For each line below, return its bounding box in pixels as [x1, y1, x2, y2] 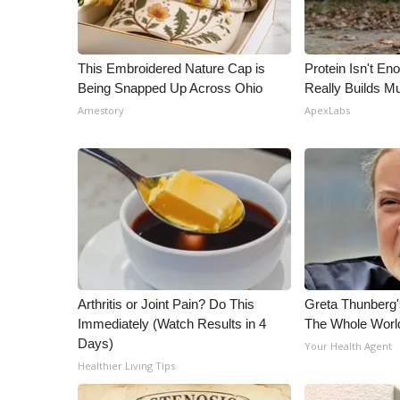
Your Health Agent [304, 339, 393, 353]
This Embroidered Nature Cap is [78, 61, 265, 76]
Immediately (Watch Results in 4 [78, 316, 266, 331]
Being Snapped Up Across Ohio [78, 80, 262, 96]
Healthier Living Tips [78, 359, 175, 372]
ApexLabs [304, 104, 351, 117]
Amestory [78, 104, 124, 117]
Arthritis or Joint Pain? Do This [78, 296, 254, 312]
